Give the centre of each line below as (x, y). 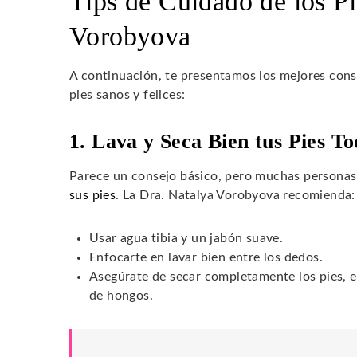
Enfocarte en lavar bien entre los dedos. (206, 257)
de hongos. (122, 295)
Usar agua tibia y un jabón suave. (186, 238)
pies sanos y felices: (127, 94)
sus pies (93, 195)
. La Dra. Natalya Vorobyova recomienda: (235, 195)
